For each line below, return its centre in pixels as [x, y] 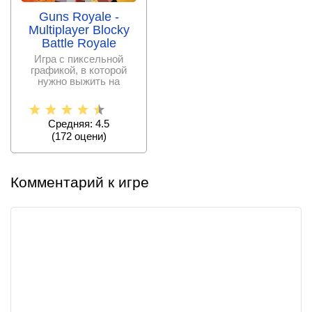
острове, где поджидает [79, 93]
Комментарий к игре [80, 182]
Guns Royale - [79, 17]
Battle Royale [79, 44]
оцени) [89, 136]
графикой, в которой [79, 70]
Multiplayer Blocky [79, 30]
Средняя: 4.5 [79, 124]
